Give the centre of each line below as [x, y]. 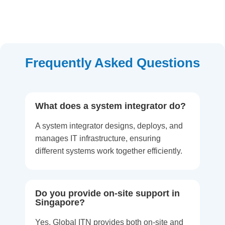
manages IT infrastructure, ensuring [98, 139]
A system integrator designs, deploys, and [109, 126]
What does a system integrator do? [110, 106]
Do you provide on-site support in [107, 194]
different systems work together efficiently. [109, 151]
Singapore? [60, 203]
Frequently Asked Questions [113, 63]
